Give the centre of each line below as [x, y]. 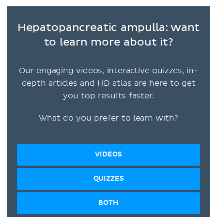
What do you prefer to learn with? [108, 118]
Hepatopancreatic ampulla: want [108, 28]
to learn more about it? [108, 42]
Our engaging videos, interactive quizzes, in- [108, 70]
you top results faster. [108, 96]
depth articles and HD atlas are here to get [108, 83]
